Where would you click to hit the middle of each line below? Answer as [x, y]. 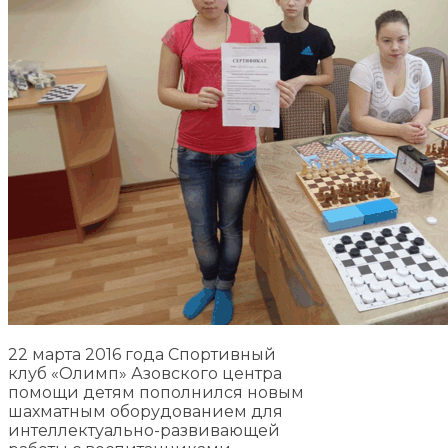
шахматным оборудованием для [145, 411]
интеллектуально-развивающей [144, 430]
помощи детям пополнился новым [156, 392]
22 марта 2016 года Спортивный [142, 354]
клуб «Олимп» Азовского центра [145, 373]
